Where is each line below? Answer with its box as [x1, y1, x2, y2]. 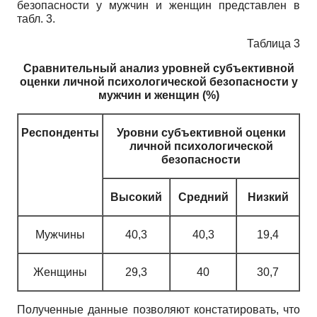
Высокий [110, 190, 162, 203]
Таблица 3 [247, 37, 300, 50]
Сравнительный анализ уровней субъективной [23, 62, 294, 74]
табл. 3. [17, 12, 55, 25]
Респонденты [21, 126, 99, 139]
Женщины [33, 265, 87, 278]
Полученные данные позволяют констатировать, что [17, 303, 300, 316]
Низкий [247, 190, 289, 203]
